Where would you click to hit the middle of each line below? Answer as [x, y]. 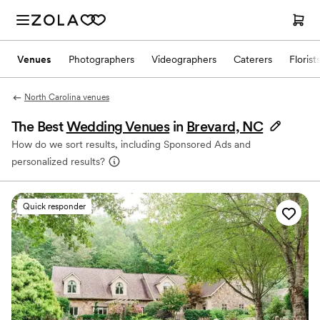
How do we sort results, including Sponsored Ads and [131, 144]
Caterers [253, 59]
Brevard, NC [225, 126]
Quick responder [54, 206]
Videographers [184, 59]
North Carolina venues [66, 97]
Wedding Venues [118, 126]
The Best [39, 126]
